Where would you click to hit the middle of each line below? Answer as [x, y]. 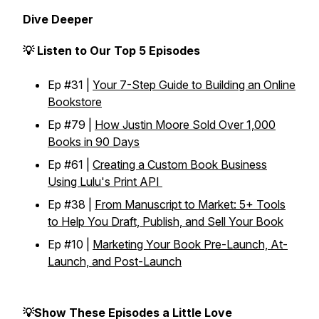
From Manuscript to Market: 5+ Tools [190, 204]
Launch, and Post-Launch [115, 261]
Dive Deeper [58, 19]
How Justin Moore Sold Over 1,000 [185, 125]
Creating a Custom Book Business [180, 164]
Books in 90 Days [94, 142]
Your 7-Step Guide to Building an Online [194, 85]
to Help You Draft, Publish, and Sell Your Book [166, 221]
